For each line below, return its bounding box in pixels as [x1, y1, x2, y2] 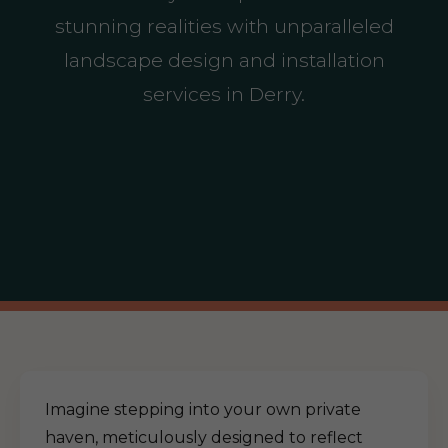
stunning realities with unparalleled [54, 14, 394, 38]
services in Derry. [143, 82, 305, 106]
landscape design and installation [63, 48, 385, 72]
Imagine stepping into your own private [45, 400, 361, 419]
